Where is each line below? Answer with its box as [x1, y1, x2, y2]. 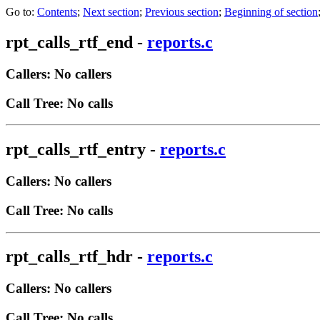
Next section [83, 6, 139, 18]
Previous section [145, 6, 219, 18]
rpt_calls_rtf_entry [6, 140, 146, 159]
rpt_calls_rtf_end [6, 32, 133, 51]
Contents [37, 6, 77, 18]
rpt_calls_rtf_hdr [6, 247, 133, 266]
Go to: [6, 6, 37, 18]
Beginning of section [224, 6, 318, 18]
